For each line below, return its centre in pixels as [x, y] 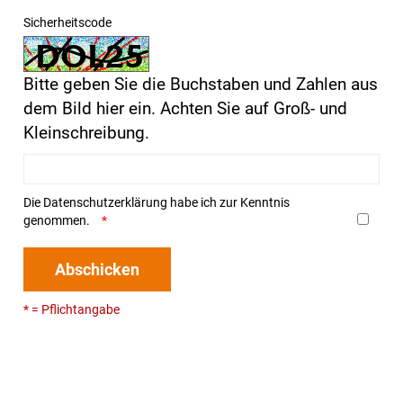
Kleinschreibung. [86, 133]
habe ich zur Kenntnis [228, 203]
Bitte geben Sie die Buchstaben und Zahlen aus [201, 85]
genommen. [58, 221]
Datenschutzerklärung [105, 203]
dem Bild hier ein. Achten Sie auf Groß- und [185, 109]
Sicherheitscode [67, 23]
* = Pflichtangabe [72, 310]
